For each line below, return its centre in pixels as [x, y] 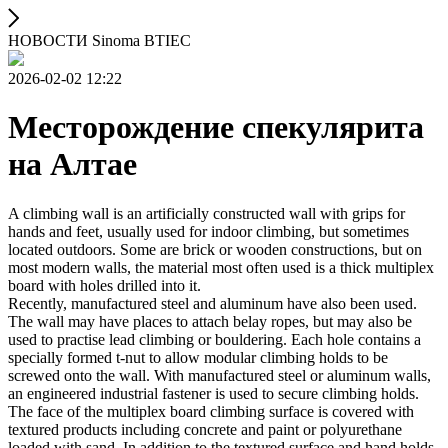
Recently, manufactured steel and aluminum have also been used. [212, 303]
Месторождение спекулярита [216, 127]
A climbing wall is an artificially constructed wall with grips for [206, 213]
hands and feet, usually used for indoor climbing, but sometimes [208, 231]
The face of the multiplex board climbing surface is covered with [211, 411]
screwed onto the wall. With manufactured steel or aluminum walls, [219, 375]
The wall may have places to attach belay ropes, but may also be [210, 321]
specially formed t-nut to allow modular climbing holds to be [198, 357]
